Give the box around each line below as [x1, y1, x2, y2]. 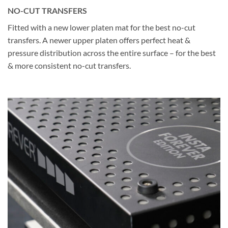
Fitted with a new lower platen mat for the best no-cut [8, 22, 195, 32]
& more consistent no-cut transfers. [8, 60, 131, 70]
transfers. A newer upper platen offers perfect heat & [8, 35, 190, 45]
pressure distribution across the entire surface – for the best [8, 47, 216, 58]
